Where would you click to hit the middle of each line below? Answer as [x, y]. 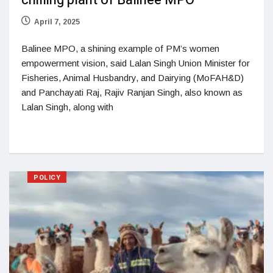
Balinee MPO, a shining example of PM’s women [120, 49]
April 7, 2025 [57, 22]
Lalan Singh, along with [67, 107]
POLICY [47, 178]
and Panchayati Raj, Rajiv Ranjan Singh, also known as [132, 93]
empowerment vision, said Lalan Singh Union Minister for [136, 63]
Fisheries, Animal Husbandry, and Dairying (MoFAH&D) [133, 78]
